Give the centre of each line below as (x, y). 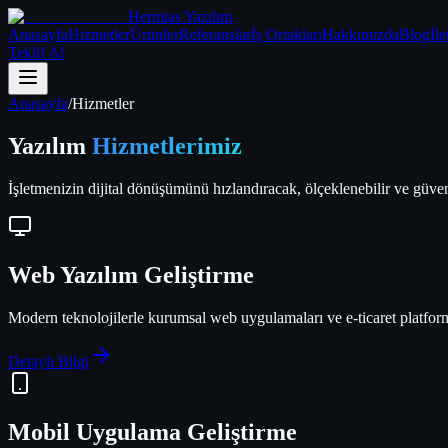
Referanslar (215, 34)
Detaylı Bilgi (48, 361)
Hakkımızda (360, 34)
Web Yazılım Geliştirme (131, 274)
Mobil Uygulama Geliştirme (152, 431)
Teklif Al (36, 52)
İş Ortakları (286, 34)
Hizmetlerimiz (167, 145)
